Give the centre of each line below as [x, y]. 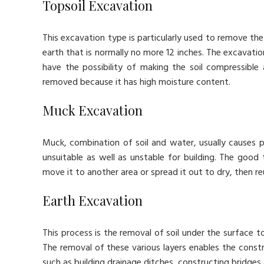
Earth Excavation [93, 200]
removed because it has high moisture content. [136, 82]
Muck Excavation [93, 110]
